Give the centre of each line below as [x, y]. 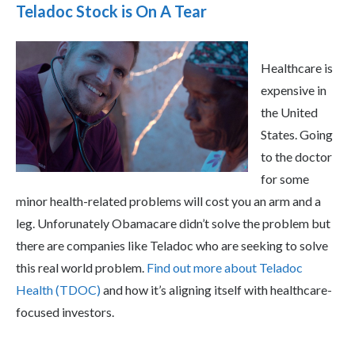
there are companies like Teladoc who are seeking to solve [172, 245]
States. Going [297, 134]
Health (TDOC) [58, 289]
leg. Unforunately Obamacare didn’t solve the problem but [173, 223]
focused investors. [65, 311]
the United [289, 112]
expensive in [294, 90]
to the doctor [296, 156]
